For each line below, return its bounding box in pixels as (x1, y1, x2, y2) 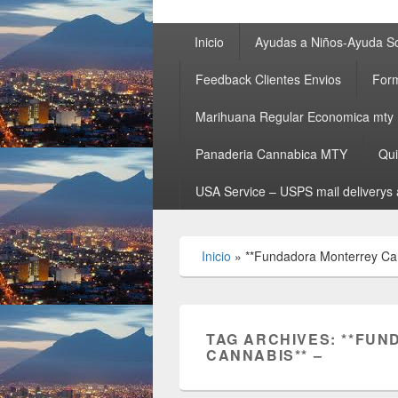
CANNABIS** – (206, 345, 323, 365)
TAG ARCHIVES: (206, 329, 342, 349)
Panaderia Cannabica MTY (195, 145, 347, 163)
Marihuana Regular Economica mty (195, 107, 394, 125)
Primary (152, 21, 201, 42)
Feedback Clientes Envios (195, 70, 341, 88)
